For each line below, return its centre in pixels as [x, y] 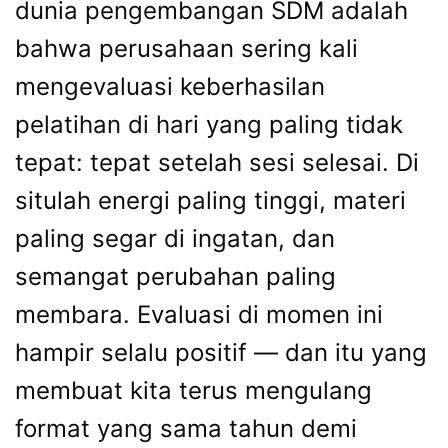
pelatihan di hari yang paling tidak [209, 124]
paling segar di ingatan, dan [175, 238]
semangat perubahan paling [175, 276]
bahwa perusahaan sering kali [186, 48]
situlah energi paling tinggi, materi [210, 200]
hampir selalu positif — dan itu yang [221, 352]
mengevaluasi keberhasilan [170, 86]
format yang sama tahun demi [186, 428]
